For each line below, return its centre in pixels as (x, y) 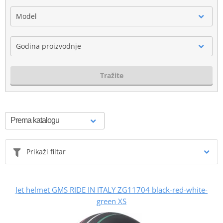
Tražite (111, 75)
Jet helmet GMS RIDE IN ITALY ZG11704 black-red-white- (111, 189)
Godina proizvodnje (49, 46)
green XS (111, 201)
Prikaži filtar (46, 151)
